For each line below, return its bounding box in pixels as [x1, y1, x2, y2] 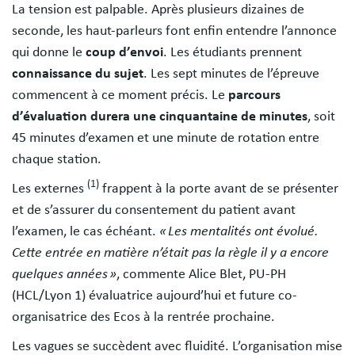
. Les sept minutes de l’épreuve [143, 66, 319, 81]
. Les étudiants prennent [163, 44, 302, 59]
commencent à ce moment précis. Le [12, 87, 228, 102]
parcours [228, 87, 281, 102]
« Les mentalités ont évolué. [159, 223, 319, 239]
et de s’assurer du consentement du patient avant [12, 202, 296, 217]
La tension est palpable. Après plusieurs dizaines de [12, 2, 304, 17]
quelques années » [12, 266, 116, 281]
